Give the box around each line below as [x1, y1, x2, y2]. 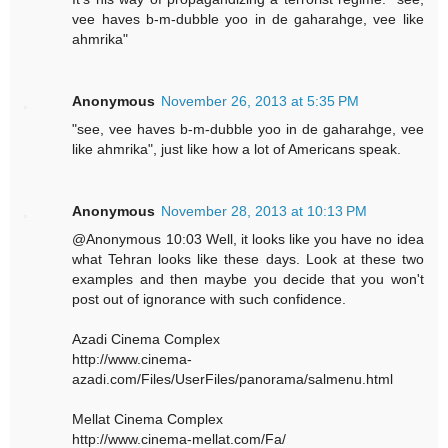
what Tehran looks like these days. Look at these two [72, 250, 424, 267]
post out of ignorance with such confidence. [72, 290, 347, 307]
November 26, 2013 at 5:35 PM [161, 92, 360, 109]
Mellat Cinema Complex [72, 410, 224, 427]
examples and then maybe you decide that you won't [72, 270, 424, 287]
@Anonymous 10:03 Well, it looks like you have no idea [72, 230, 424, 247]
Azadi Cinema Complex [72, 330, 221, 347]
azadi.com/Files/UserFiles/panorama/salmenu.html [72, 370, 394, 387]
